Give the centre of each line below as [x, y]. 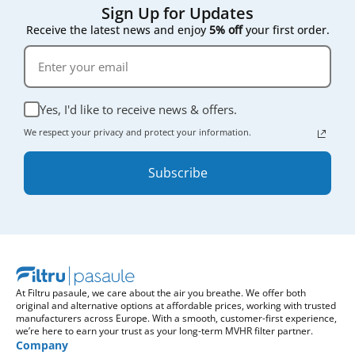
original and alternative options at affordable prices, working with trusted [176, 305]
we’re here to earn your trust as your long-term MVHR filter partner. [164, 330]
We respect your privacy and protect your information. [139, 132]
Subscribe [177, 172]
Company [42, 345]
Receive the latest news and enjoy [117, 29]
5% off [225, 29]
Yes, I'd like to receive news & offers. [138, 109]
